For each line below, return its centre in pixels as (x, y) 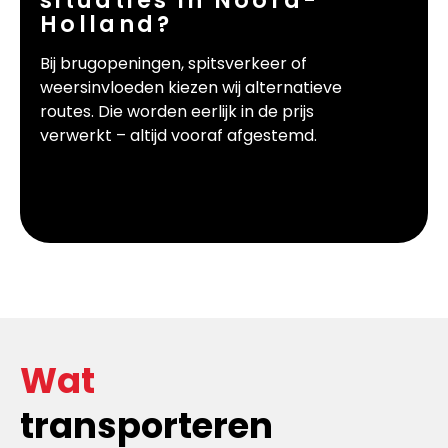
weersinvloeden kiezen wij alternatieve (191, 88)
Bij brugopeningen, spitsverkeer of (173, 64)
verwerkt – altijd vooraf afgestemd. (178, 136)
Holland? (106, 24)
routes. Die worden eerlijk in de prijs (177, 112)
